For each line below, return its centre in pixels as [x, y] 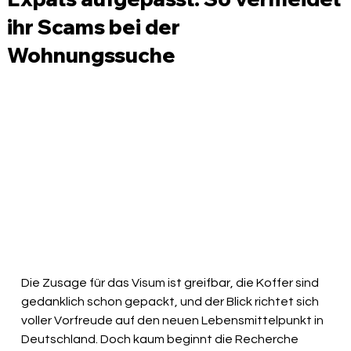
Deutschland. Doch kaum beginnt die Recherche [161, 340]
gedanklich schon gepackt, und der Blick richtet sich [172, 302]
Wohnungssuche [92, 55]
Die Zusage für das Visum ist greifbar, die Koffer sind [172, 283]
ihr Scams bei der [94, 27]
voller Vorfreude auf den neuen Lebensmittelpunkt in [174, 321]
